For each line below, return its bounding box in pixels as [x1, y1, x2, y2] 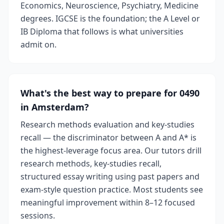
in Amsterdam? [20, 101, 89, 113]
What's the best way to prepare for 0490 [20, 87, 199, 99]
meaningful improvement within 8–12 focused [20, 197, 195, 208]
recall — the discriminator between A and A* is [20, 132, 196, 143]
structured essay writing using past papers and [20, 171, 199, 182]
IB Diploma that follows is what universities [20, 26, 183, 37]
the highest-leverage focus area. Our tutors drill [20, 145, 201, 156]
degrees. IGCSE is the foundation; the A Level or [20, 13, 200, 24]
